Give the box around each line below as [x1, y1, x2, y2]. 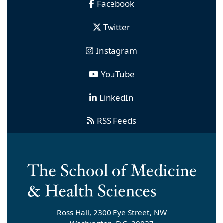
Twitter [103, 21, 130, 33]
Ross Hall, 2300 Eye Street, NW [56, 207, 167, 217]
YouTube [100, 68, 135, 80]
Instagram [96, 45, 137, 57]
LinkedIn [99, 92, 134, 104]
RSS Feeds [97, 115, 136, 127]
